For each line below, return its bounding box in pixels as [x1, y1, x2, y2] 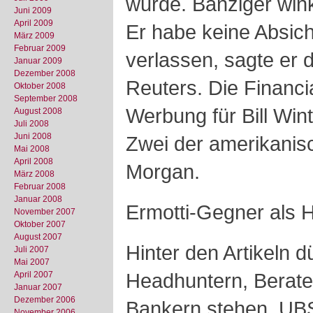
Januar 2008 [14, 194, 62, 204]
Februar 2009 [14, 43, 66, 53]
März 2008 [14, 169, 54, 179]
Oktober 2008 [14, 81, 66, 91]
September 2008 [14, 94, 78, 103]
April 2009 [14, 18, 53, 28]
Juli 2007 [14, 245, 49, 254]
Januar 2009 [14, 56, 62, 66]
